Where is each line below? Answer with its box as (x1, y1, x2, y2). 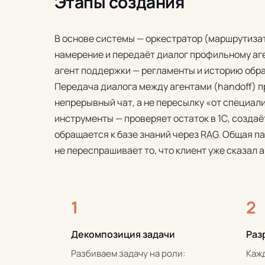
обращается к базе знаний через (54, 128, 201, 141)
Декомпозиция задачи (71, 228, 175, 241)
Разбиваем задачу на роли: (71, 247, 185, 260)
